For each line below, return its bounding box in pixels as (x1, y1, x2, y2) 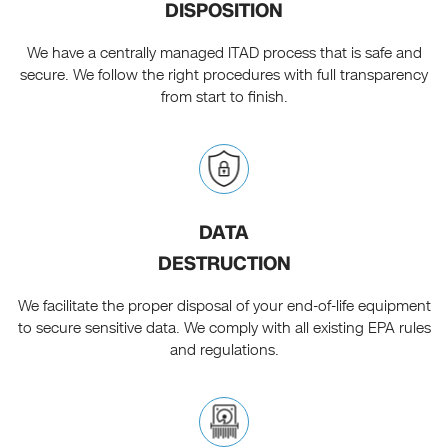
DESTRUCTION (157, 250, 291, 278)
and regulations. (169, 340, 279, 361)
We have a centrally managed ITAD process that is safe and (26, 43, 422, 64)
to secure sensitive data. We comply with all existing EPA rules (17, 318, 431, 339)
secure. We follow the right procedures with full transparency (20, 65, 428, 86)
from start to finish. (160, 87, 288, 108)
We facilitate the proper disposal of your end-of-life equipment (17, 296, 431, 317)
